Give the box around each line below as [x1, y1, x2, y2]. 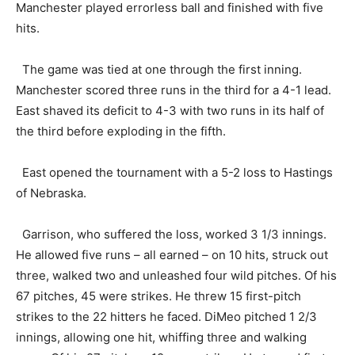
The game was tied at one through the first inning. [16, 61, 302, 77]
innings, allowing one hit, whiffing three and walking [16, 329, 307, 345]
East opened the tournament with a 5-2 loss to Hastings [16, 164, 333, 180]
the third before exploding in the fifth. [16, 123, 226, 139]
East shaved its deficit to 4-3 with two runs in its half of [16, 102, 324, 118]
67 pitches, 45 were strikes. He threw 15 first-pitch [16, 288, 301, 303]
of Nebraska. [16, 185, 86, 200]
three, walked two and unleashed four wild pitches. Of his [16, 267, 337, 283]
